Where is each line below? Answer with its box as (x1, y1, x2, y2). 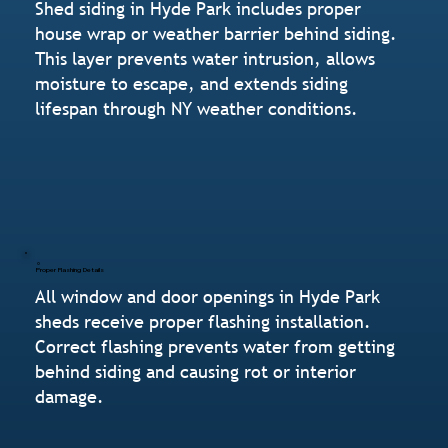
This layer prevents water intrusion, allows (35, 46, 376, 70)
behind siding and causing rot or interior (35, 360, 357, 384)
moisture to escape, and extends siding (35, 71, 349, 95)
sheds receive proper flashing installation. (35, 310, 372, 334)
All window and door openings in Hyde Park (35, 285, 381, 309)
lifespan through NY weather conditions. (35, 96, 359, 120)
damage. (35, 385, 105, 409)
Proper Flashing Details (35, 265, 105, 275)
